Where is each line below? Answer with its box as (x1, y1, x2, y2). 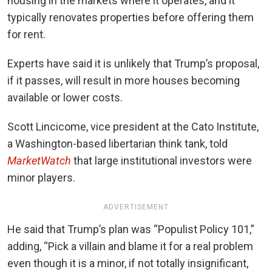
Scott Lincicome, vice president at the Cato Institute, (7, 120, 259, 133)
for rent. (7, 27, 46, 41)
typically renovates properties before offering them (7, 10, 254, 24)
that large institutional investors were (71, 154, 252, 167)
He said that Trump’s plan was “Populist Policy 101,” (7, 222, 254, 236)
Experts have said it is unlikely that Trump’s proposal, (7, 56, 259, 70)
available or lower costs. (7, 90, 123, 104)
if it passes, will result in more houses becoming (7, 73, 240, 87)
